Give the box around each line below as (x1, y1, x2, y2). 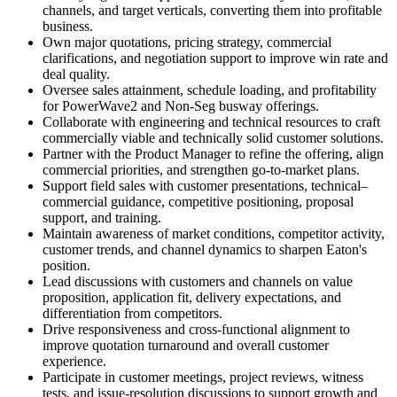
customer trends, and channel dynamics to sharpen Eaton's (43, 242, 367, 258)
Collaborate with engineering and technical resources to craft (43, 114, 380, 130)
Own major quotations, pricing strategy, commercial (43, 35, 331, 51)
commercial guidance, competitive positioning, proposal (43, 194, 354, 210)
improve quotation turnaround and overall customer (43, 338, 329, 354)
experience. (43, 354, 106, 370)
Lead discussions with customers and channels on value (43, 274, 353, 290)
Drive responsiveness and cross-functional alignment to (43, 322, 350, 338)
